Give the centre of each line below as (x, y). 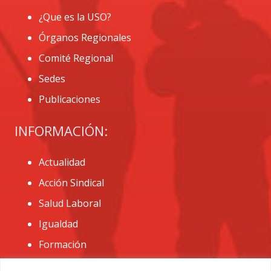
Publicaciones (70, 100)
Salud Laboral (70, 204)
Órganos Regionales (85, 38)
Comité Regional (76, 58)
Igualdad (58, 224)
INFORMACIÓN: (61, 131)
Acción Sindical (71, 183)
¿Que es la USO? (75, 17)
